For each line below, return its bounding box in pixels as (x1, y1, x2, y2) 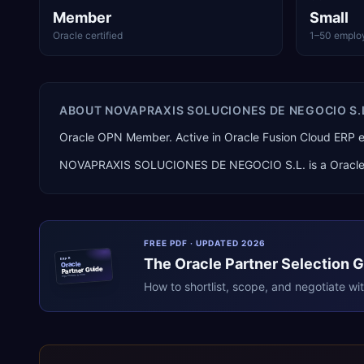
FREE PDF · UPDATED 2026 (144, 238, 266, 248)
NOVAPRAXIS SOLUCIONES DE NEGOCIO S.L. (59, 158, 305, 171)
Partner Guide (61, 264, 104, 275)
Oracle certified (53, 29, 123, 41)
